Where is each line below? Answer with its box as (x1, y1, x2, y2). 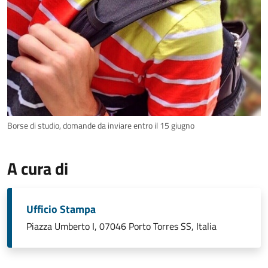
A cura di (7, 156, 68, 182)
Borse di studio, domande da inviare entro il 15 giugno (7, 119, 194, 133)
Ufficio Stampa (26, 201, 96, 218)
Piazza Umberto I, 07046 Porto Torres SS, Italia (26, 219, 217, 234)
